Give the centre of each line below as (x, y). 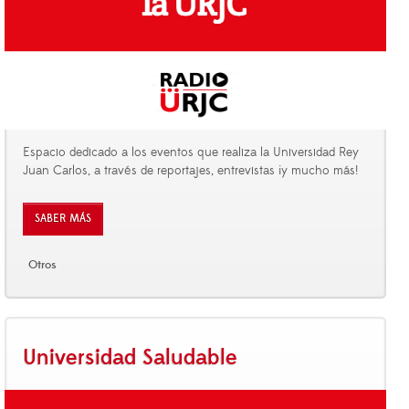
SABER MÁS (63, 218)
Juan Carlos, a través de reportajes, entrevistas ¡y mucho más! (190, 170)
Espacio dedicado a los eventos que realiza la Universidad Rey (191, 152)
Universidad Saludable (130, 357)
